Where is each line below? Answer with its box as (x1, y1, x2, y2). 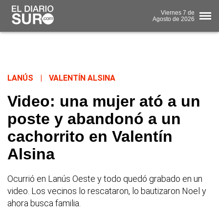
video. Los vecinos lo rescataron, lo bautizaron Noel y (7, 186, 206, 197)
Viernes (161, 9, 181, 16)
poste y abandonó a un (7, 110, 181, 128)
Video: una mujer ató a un (7, 92, 200, 110)
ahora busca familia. (7, 198, 81, 209)
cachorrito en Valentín (7, 128, 173, 146)
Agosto (153, 15, 171, 22)
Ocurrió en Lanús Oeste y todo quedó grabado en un (7, 174, 202, 184)
